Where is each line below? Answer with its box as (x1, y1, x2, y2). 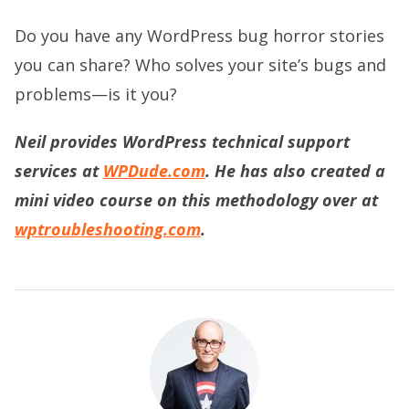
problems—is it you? (15, 82, 177, 105)
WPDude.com (103, 159, 205, 182)
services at (15, 159, 103, 182)
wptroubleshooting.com (15, 217, 201, 240)
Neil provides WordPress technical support (15, 130, 350, 152)
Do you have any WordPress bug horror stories (15, 24, 384, 47)
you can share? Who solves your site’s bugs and (15, 53, 386, 76)
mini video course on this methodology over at (15, 188, 378, 211)
